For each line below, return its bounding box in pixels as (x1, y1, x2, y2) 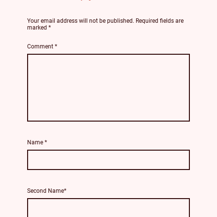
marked (27, 24, 48, 31)
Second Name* (27, 187, 66, 195)
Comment (27, 43, 55, 50)
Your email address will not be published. (27, 17, 134, 25)
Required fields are (136, 17, 184, 25)
